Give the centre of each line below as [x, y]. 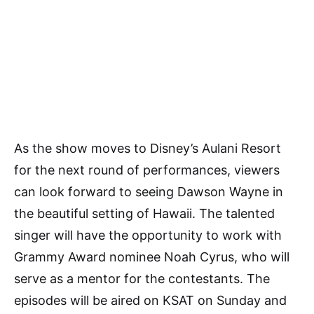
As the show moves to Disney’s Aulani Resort [148, 149]
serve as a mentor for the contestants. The [142, 279]
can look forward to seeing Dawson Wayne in [149, 192]
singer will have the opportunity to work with [148, 235]
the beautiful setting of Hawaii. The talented [144, 214]
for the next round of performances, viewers [147, 170]
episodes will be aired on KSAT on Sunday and [150, 301]
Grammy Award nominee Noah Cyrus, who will [152, 257]
